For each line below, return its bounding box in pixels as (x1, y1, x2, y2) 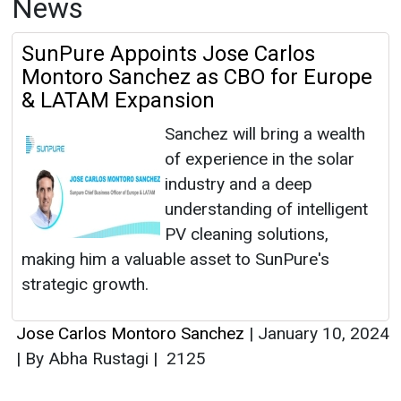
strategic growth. (21, 274, 149, 295)
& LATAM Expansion (21, 88, 215, 114)
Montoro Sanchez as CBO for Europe (21, 64, 372, 90)
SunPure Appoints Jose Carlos (21, 41, 315, 67)
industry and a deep (165, 174, 312, 195)
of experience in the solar (165, 149, 354, 170)
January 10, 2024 (253, 323, 389, 345)
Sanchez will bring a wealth (165, 124, 365, 145)
